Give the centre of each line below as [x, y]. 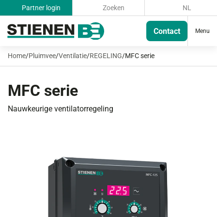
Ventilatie [73, 56]
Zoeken [113, 8]
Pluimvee [42, 56]
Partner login [40, 8]
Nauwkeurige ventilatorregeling [61, 109]
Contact [167, 31]
